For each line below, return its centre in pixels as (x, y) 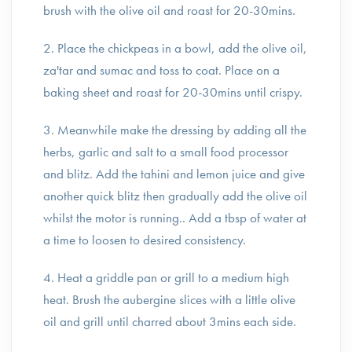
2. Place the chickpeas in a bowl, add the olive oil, (175, 48)
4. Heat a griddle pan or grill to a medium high (166, 277)
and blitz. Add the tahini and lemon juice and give (174, 174)
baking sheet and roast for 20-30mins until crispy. (174, 92)
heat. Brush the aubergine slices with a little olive (169, 299)
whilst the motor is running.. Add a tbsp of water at (175, 218)
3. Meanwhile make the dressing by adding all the (175, 130)
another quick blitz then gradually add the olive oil (175, 196)
